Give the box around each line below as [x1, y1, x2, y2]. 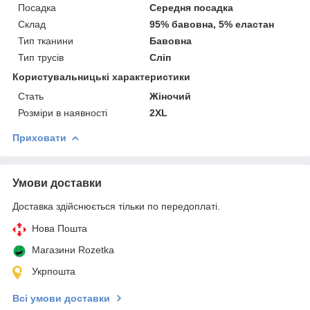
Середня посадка [149, 1, 234, 13]
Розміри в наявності [18, 107, 107, 118]
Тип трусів [18, 51, 64, 63]
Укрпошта [32, 265, 75, 277]
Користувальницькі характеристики [12, 71, 190, 82]
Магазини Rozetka [32, 244, 114, 255]
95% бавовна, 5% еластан [149, 18, 275, 30]
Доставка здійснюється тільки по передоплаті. [12, 200, 220, 212]
